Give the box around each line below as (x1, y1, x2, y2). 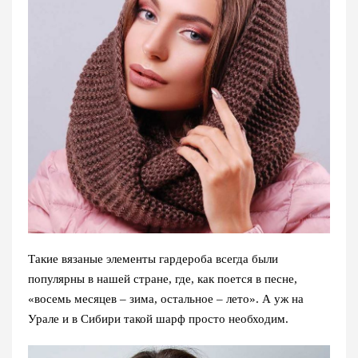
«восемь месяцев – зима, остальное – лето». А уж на (28, 292, 304, 305)
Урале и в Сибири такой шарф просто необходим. (28, 312, 288, 325)
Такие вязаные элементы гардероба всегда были (28, 252, 278, 265)
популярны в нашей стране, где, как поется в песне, (28, 272, 297, 285)
